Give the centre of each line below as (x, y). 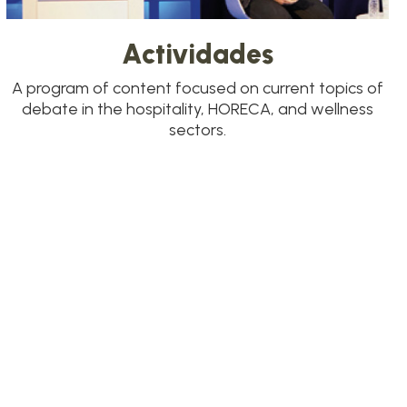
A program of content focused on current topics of (197, 89)
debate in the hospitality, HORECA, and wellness (197, 109)
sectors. (197, 130)
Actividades (197, 55)
